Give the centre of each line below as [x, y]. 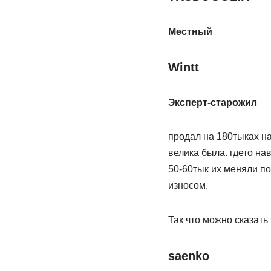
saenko [188, 256]
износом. [188, 185]
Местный [190, 32]
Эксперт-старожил [212, 103]
